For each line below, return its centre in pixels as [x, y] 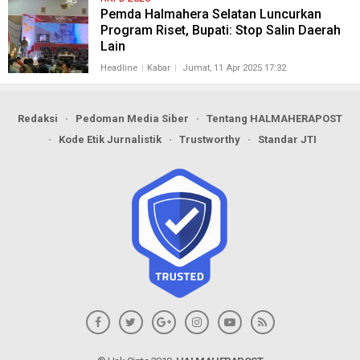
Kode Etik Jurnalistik [110, 139]
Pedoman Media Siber [132, 119]
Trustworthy [210, 139]
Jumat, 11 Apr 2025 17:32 [234, 68]
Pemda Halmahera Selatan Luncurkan [211, 14]
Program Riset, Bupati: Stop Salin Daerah [220, 30]
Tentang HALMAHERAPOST [274, 119]
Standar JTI [287, 139]
